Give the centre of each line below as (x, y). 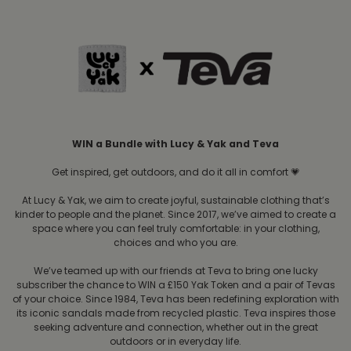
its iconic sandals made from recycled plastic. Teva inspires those (175, 313)
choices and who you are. (175, 243)
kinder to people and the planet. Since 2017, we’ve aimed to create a (175, 215)
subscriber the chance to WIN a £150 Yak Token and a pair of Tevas (175, 285)
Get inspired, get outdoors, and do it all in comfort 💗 (175, 172)
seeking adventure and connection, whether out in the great (175, 327)
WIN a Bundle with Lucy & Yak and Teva (175, 144)
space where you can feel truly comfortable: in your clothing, (175, 229)
